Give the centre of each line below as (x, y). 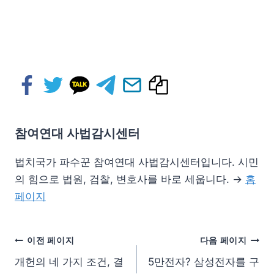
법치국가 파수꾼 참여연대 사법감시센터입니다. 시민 (137, 162)
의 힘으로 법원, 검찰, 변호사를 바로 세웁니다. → (130, 180)
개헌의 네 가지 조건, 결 (69, 262)
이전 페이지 (51, 240)
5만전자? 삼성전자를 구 (204, 262)
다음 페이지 (223, 240)
